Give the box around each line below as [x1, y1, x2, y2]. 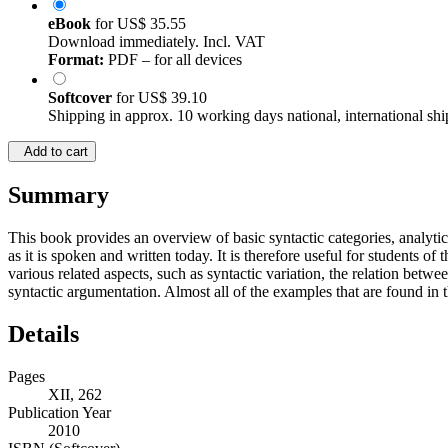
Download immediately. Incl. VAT [48, 33, 265, 51]
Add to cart [16, 144, 88, 160]
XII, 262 [48, 386, 102, 404]
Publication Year [8, 404, 111, 422]
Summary [8, 182, 109, 209]
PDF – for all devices [104, 51, 242, 69]
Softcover [48, 89, 116, 107]
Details [8, 321, 79, 348]
